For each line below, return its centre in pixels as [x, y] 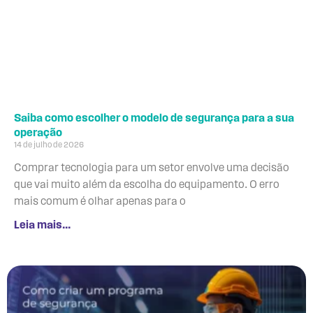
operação [38, 134]
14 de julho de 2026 [49, 146]
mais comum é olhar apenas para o [100, 202]
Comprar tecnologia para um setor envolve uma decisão [152, 169]
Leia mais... [42, 226]
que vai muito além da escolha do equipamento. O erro [147, 185]
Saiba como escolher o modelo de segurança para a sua [154, 119]
